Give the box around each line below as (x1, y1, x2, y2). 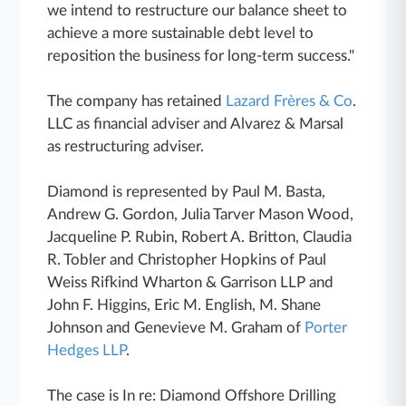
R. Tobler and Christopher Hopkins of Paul (47, 251, 327, 267)
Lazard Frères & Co (226, 92, 353, 109)
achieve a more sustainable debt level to (47, 24, 314, 41)
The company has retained (47, 92, 227, 109)
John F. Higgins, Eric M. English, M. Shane (47, 296, 322, 313)
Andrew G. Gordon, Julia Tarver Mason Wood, (47, 206, 354, 222)
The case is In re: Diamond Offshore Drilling (47, 387, 337, 403)
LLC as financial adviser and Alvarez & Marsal (47, 115, 344, 131)
